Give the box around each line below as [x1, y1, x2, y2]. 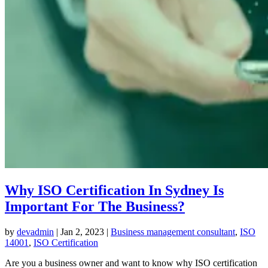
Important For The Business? [5, 198, 185, 214]
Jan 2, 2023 [60, 226, 104, 237]
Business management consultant [111, 226, 235, 237]
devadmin [17, 226, 54, 237]
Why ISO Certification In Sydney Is [5, 182, 224, 198]
